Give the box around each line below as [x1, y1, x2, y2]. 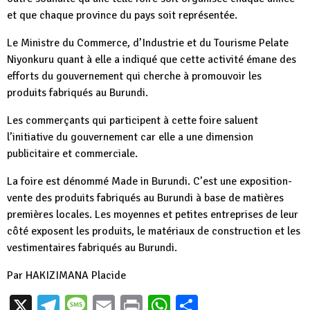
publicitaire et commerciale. [7, 147, 138, 161]
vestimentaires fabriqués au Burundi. [7, 241, 177, 255]
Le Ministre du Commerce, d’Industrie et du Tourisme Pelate [7, 36, 289, 50]
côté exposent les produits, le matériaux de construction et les [7, 224, 300, 238]
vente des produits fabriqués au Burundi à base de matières [7, 191, 284, 205]
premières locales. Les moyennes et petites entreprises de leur [7, 208, 298, 221]
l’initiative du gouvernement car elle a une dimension [7, 130, 253, 144]
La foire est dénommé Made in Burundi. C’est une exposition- [7, 174, 292, 188]
